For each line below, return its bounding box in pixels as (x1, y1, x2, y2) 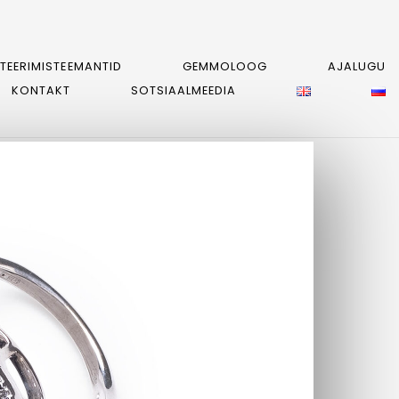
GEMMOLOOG (182, 58, 267, 74)
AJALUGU (327, 58, 386, 74)
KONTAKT (11, 83, 70, 99)
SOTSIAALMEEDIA (130, 83, 236, 99)
